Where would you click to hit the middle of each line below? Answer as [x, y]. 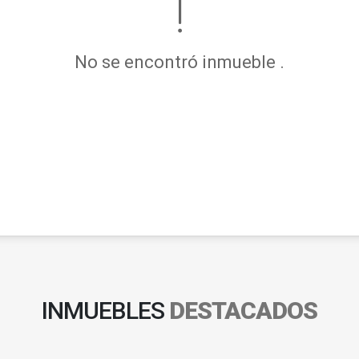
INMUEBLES [105, 311]
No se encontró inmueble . [179, 62]
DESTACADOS [243, 311]
